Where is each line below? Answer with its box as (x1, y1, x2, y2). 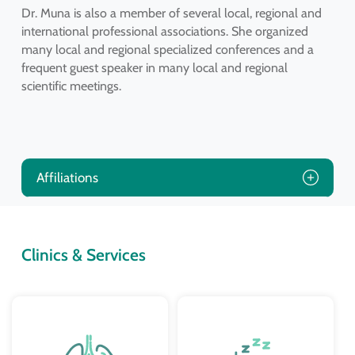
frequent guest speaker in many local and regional (21, 59, 288, 75)
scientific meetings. (21, 78, 121, 94)
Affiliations (36, 169, 99, 185)
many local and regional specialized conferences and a (21, 41, 314, 57)
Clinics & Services (21, 244, 146, 265)
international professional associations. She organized (21, 23, 308, 39)
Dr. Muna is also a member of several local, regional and (21, 5, 322, 21)
